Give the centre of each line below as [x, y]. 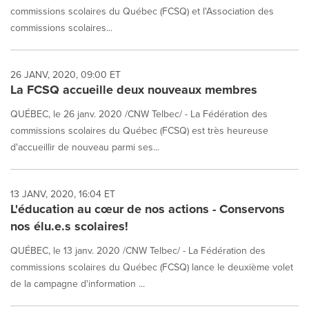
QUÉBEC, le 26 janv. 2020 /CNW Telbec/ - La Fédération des [139, 114]
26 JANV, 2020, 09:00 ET [66, 74]
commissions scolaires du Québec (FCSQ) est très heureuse [139, 130]
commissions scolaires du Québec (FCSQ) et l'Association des [142, 11]
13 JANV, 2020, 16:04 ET [63, 194]
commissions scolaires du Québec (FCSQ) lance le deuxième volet [152, 267]
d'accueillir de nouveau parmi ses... [85, 147]
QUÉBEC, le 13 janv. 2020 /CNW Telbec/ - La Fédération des [138, 250]
